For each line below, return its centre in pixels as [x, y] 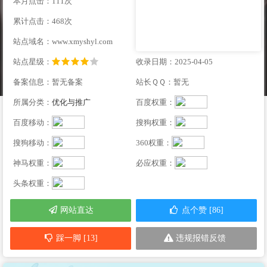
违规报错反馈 [201, 238]
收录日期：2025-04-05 [174, 62]
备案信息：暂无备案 [48, 82]
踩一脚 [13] [76, 238]
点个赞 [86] [202, 210]
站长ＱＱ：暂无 [162, 82]
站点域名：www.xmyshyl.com [63, 41]
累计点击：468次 [43, 21]
